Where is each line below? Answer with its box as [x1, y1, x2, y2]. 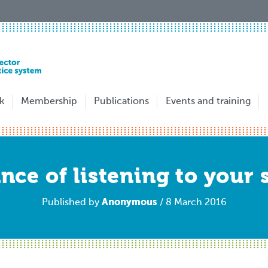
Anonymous [101, 196, 157, 208]
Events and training [166, 97, 251, 107]
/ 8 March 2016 [157, 197, 227, 208]
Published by [41, 197, 102, 208]
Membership [21, 97, 77, 107]
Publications [94, 97, 149, 107]
